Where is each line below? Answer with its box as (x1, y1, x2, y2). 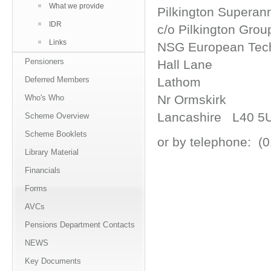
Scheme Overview (25, 111, 90, 120)
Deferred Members (25, 75, 90, 84)
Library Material (25, 148, 79, 157)
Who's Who (25, 93, 65, 102)
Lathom (157, 75, 201, 90)
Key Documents (25, 256, 82, 266)
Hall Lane (157, 57, 213, 72)
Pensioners (25, 57, 65, 66)
